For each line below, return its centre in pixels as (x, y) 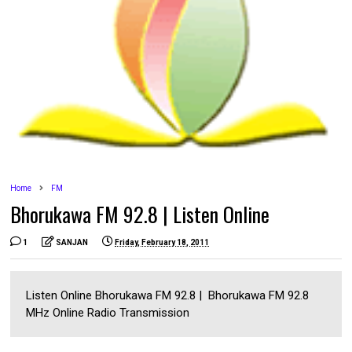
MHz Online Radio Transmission (111, 313)
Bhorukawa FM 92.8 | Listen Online (140, 214)
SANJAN (72, 243)
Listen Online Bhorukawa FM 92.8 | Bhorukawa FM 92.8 (168, 296)
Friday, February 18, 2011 (162, 243)
